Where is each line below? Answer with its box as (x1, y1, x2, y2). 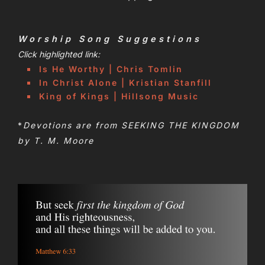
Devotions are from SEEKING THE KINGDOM (23, 119, 240, 130)
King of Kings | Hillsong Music (39, 91, 199, 101)
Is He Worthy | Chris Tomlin (39, 63, 183, 74)
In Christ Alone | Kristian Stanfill (39, 77, 212, 88)
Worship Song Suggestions (18, 33, 202, 44)
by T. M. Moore (18, 135, 94, 146)
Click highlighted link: (18, 49, 100, 59)
